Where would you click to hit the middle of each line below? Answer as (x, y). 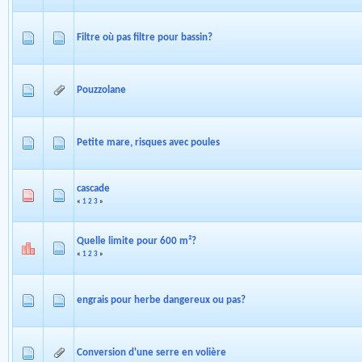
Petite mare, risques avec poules (148, 143)
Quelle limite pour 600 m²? (137, 242)
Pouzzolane (101, 90)
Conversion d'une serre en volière (152, 353)
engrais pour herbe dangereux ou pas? (161, 301)
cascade (93, 189)
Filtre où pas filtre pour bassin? (145, 38)
